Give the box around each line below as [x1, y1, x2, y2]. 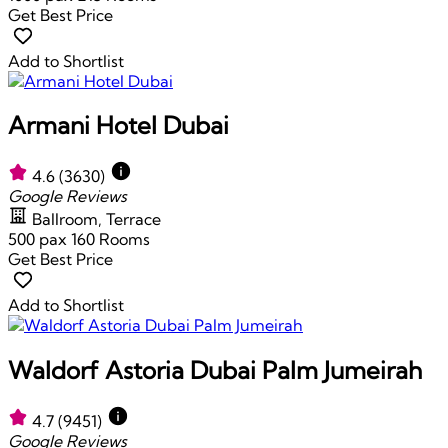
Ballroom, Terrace [32, 209, 161, 230]
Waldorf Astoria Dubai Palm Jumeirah [8, 355, 422, 386]
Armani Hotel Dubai [8, 110, 229, 141]
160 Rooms [71, 229, 150, 250]
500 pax [8, 229, 71, 250]
